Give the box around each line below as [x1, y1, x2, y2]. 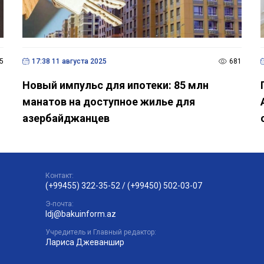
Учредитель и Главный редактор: [45, 227, 157, 236]
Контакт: [45, 171, 74, 180]
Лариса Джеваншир [45, 237, 125, 247]
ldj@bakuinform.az [45, 209, 117, 219]
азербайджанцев [22, 111, 110, 124]
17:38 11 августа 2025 [31, 57, 107, 65]
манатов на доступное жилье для [22, 95, 195, 108]
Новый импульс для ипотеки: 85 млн [22, 78, 209, 91]
